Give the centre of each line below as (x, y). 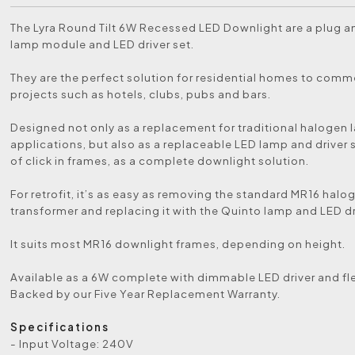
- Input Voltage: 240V (73, 344)
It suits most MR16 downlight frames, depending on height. (178, 244)
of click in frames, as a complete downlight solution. (160, 160)
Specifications (60, 327)
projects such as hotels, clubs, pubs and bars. (141, 94)
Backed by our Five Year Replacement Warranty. (146, 294)
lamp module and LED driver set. (103, 44)
